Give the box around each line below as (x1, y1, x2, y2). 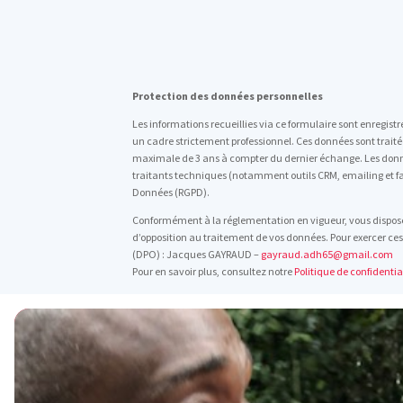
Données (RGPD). (132, 185, 210, 200)
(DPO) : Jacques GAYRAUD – (132, 247, 262, 262)
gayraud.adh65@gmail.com (261, 247, 394, 262)
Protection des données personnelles (132, 89, 324, 103)
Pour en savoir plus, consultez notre (132, 264, 295, 279)
